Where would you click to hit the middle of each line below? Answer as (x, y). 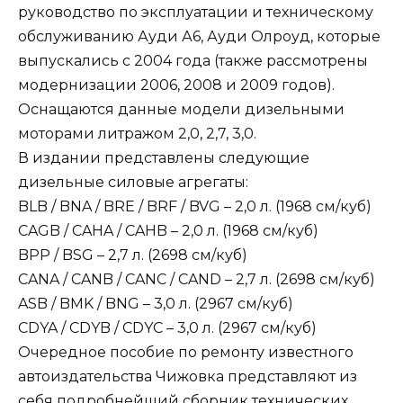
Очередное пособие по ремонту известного (186, 352)
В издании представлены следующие (164, 157)
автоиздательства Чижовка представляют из (188, 376)
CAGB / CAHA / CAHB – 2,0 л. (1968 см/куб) (168, 230)
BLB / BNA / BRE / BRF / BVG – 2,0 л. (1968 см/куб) (195, 206)
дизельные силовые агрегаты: (133, 182)
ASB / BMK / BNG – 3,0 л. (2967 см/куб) (156, 303)
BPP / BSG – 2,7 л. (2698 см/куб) (133, 255)
